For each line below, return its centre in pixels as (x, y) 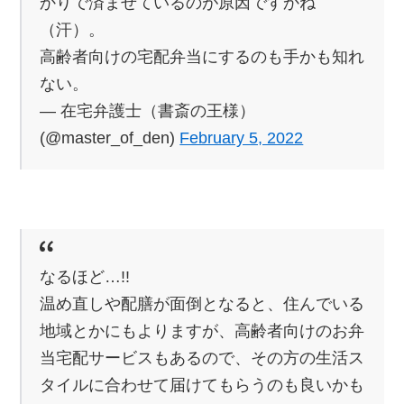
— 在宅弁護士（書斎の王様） (148, 110)
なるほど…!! (85, 276)
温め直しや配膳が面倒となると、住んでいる (202, 303)
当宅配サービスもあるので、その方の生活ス (202, 358)
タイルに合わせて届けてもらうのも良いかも (202, 385)
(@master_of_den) (110, 138)
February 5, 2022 (242, 138)
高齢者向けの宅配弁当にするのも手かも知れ (202, 56)
